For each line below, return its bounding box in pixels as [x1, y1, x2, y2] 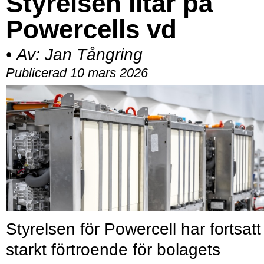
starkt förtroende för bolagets [6, 240, 220, 259]
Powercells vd [6, 15, 177, 44]
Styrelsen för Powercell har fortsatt [6, 220, 261, 239]
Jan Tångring [45, 45, 143, 64]
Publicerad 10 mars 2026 [6, 65, 148, 81]
